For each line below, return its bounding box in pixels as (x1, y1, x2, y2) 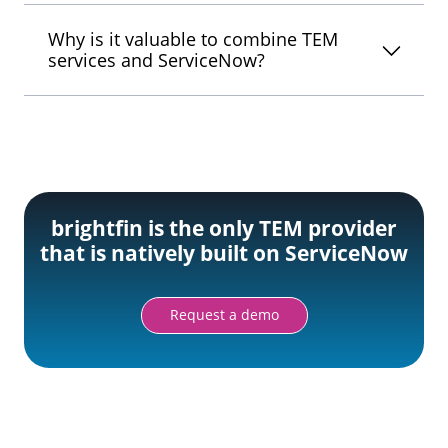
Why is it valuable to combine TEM (48, 27, 338, 52)
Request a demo (169, 305, 279, 325)
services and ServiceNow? (48, 48, 265, 73)
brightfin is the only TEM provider (51, 214, 397, 243)
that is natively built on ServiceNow (40, 239, 408, 268)
